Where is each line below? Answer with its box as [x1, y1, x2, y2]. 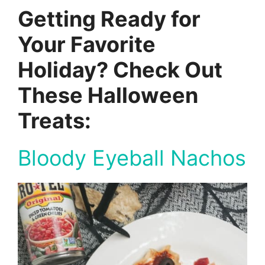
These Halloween [18, 82, 198, 108]
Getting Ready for [18, 6, 201, 32]
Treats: [18, 108, 91, 134]
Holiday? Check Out [18, 57, 222, 83]
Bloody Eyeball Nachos [18, 145, 246, 171]
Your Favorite [18, 31, 156, 57]
